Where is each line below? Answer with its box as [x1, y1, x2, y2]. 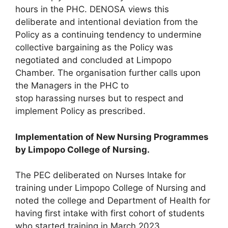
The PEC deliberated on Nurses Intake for [15, 170, 186, 181]
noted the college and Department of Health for [15, 195, 210, 206]
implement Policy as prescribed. [15, 106, 146, 117]
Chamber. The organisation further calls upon [15, 68, 201, 78]
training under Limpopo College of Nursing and [15, 183, 206, 193]
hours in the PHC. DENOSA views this [15, 4, 169, 15]
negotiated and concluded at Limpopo [15, 55, 172, 66]
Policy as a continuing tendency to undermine [15, 30, 202, 40]
